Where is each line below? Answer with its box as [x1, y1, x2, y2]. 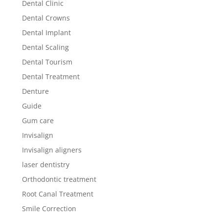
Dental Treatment [22, 71, 80, 81]
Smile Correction [22, 203, 76, 213]
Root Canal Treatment [22, 189, 93, 198]
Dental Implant [22, 27, 71, 37]
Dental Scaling [22, 42, 69, 52]
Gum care [22, 115, 54, 125]
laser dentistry [22, 159, 69, 169]
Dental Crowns [22, 13, 70, 22]
